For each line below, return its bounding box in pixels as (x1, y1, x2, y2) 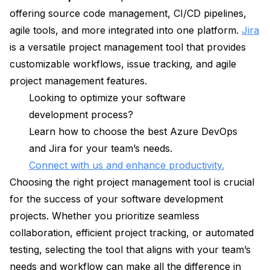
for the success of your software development (10, 193, 223, 206)
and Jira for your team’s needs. (29, 142, 172, 155)
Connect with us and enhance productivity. (29, 159, 224, 172)
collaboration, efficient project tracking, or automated (10, 227, 254, 239)
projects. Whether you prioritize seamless (10, 210, 199, 222)
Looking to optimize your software (29, 92, 186, 104)
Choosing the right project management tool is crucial (10, 176, 254, 189)
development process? (29, 108, 133, 121)
